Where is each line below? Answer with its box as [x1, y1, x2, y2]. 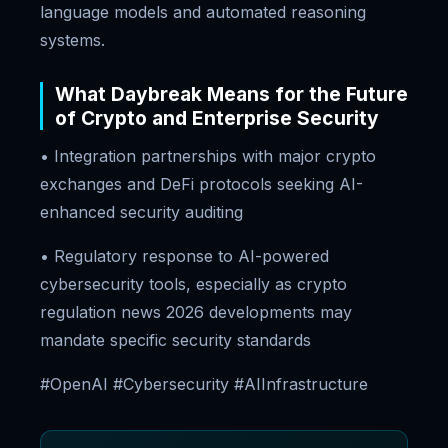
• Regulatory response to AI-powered [40, 246, 329, 266]
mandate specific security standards [40, 330, 311, 350]
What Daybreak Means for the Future [55, 82, 408, 106]
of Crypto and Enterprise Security [55, 106, 379, 130]
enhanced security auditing [40, 202, 243, 222]
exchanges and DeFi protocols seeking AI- [40, 174, 363, 194]
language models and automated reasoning [40, 2, 366, 22]
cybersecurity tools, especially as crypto [40, 274, 347, 294]
